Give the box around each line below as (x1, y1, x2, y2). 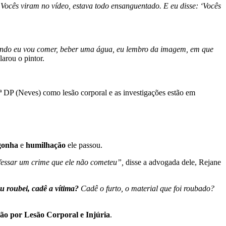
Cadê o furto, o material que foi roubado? (79, 184, 214, 193)
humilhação (24, 141, 66, 150)
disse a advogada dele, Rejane (124, 158, 221, 167)
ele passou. (66, 141, 102, 150)
